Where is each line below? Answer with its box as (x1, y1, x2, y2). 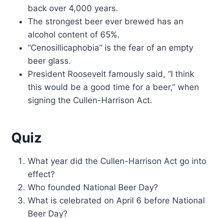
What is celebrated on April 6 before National (28, 195, 205, 205)
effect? (28, 169, 55, 179)
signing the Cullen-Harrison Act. (28, 95, 153, 105)
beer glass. (28, 55, 72, 66)
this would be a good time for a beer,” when (28, 82, 200, 92)
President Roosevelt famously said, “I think (28, 69, 195, 79)
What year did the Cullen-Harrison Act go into (28, 156, 207, 166)
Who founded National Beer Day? (28, 182, 159, 192)
